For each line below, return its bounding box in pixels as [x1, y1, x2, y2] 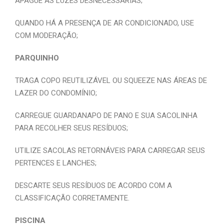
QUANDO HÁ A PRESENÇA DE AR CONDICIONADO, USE [15, 18, 194, 27]
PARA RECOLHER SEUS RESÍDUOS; [15, 123, 128, 132]
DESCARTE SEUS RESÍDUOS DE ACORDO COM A [15, 181, 172, 190]
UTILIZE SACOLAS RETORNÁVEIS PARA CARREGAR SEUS [15, 146, 205, 155]
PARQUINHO [15, 53, 59, 62]
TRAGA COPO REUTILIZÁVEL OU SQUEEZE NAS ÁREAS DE [15, 76, 207, 85]
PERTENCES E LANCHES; [15, 158, 96, 167]
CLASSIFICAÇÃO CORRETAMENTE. [15, 193, 129, 202]
